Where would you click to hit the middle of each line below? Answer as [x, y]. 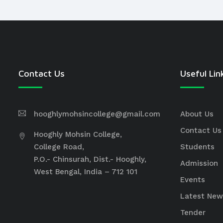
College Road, [59, 147]
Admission [199, 163]
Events [193, 180]
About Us [197, 114]
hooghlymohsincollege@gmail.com [97, 114]
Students [197, 147]
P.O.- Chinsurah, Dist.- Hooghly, [90, 159]
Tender [193, 213]
